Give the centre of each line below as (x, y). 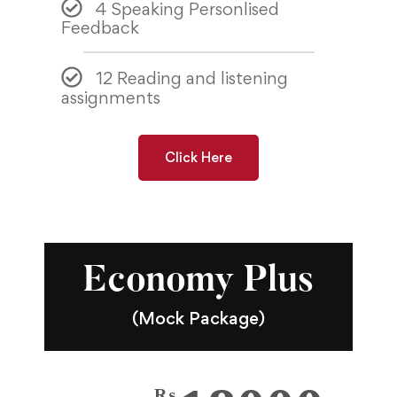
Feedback (101, 28)
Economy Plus (198, 282)
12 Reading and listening (191, 78)
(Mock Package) (198, 318)
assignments (111, 97)
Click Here (198, 157)
